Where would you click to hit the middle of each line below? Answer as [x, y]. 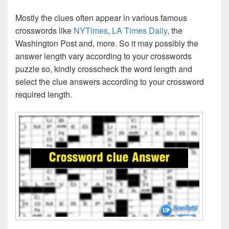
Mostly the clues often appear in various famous [101, 18]
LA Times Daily [140, 31]
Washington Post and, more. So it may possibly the [107, 43]
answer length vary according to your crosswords [104, 56]
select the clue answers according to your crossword [110, 82]
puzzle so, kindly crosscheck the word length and [104, 69]
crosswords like [44, 31]
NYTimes [91, 31]
